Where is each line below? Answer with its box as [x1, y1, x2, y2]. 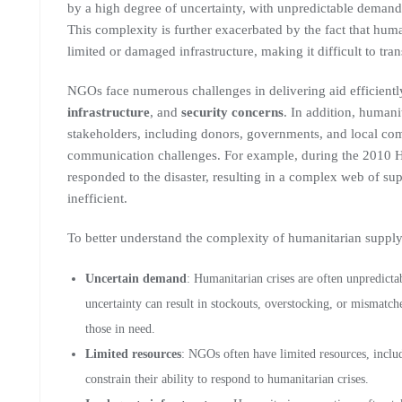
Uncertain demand [85, 272, 187, 285]
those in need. [85, 322, 155, 336]
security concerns [181, 105, 284, 119]
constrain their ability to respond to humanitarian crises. [85, 372, 369, 386]
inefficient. [67, 191, 127, 205]
